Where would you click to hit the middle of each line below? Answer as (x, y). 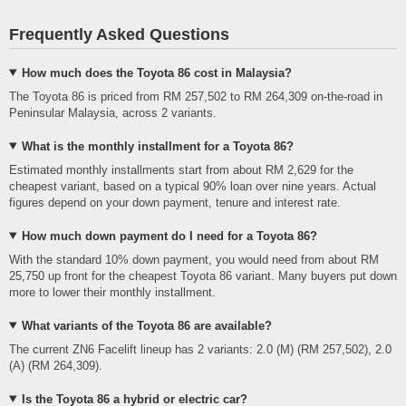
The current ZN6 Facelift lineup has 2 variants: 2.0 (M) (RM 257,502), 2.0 (200, 349)
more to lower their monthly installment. (112, 292)
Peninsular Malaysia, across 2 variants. (113, 112)
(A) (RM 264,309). (56, 365)
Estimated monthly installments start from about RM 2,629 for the (181, 169)
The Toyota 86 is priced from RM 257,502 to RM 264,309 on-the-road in (196, 96)
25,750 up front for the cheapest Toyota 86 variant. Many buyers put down (203, 275)
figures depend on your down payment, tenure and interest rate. (175, 202)
